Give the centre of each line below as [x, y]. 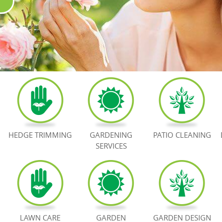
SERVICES [111, 145]
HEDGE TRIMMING [40, 135]
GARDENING [111, 135]
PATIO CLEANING [182, 135]
